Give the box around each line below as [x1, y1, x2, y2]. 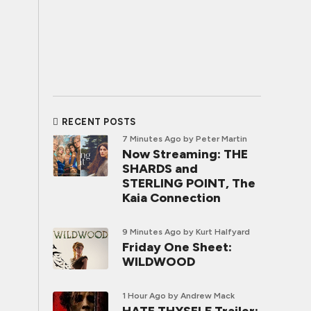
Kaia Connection [122, 190, 221, 205]
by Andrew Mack [168, 291, 235, 301]
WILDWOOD [122, 254, 195, 269]
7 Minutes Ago [122, 134, 181, 144]
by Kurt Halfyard [183, 227, 250, 237]
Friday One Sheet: [122, 239, 232, 255]
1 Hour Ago [122, 291, 166, 301]
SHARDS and [122, 161, 198, 176]
